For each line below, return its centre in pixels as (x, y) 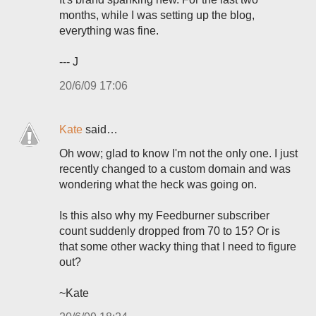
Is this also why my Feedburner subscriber (164, 215)
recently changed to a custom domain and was (175, 169)
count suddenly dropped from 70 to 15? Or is (170, 231)
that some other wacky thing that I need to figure (178, 247)
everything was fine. (109, 31)
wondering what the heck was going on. (158, 184)
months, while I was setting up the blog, (157, 15)
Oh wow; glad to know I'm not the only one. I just (178, 153)
